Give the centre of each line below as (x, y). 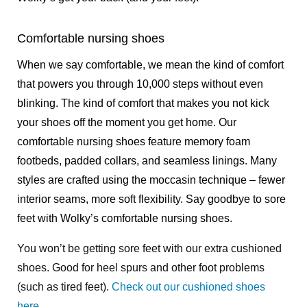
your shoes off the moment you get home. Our (127, 122)
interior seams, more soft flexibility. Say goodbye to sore (151, 199)
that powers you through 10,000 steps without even (140, 84)
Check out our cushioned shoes (188, 286)
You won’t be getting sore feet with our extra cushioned (149, 248)
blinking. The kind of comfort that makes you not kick (143, 103)
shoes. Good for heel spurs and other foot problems (141, 267)
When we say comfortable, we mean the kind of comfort (150, 64)
